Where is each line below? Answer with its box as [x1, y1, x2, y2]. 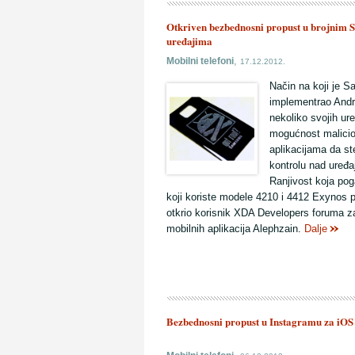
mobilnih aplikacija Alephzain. [166, 223, 304, 235]
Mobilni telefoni [166, 55, 234, 66]
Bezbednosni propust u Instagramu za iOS [166, 314, 353, 329]
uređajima [166, 33, 212, 48]
